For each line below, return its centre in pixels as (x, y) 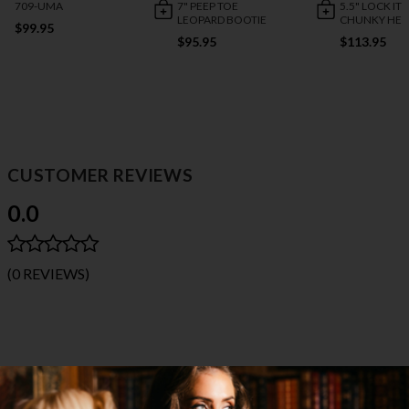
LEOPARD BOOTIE (222, 20)
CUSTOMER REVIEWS (100, 175)
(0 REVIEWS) (48, 274)
